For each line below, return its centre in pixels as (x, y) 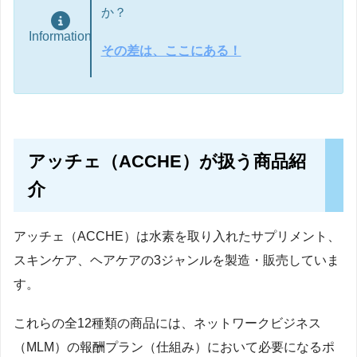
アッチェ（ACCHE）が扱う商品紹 (167, 162)
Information (60, 37)
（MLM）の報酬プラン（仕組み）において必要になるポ (174, 347)
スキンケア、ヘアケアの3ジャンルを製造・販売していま (177, 260)
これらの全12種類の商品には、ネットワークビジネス (167, 324)
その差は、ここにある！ (171, 50)
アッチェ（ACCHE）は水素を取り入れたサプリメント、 (177, 236)
